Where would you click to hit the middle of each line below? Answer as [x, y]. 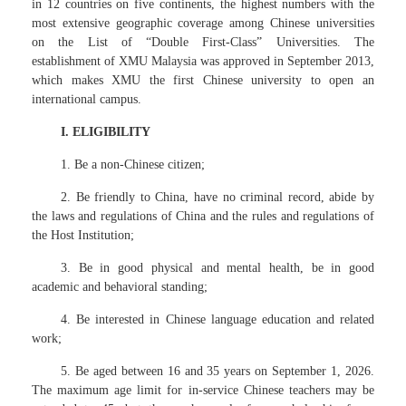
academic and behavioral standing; [120, 287]
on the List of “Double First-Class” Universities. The [203, 42]
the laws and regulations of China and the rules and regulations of [203, 216]
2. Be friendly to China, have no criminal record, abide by [217, 197]
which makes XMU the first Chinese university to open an [203, 80]
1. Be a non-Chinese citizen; [133, 164]
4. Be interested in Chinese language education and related [217, 319]
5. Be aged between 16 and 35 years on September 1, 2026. [217, 371]
